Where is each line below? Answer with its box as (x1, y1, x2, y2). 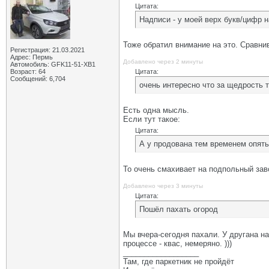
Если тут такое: (123, 115, 180, 124)
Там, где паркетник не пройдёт (123, 257, 234, 266)
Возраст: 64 (10, 68, 46, 75)
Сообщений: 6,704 (10, 75, 65, 82)
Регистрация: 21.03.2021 (10, 46, 85, 53)
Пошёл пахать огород (139, 205, 218, 214)
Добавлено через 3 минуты (123, 183, 203, 189)
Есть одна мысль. (123, 106, 189, 115)
